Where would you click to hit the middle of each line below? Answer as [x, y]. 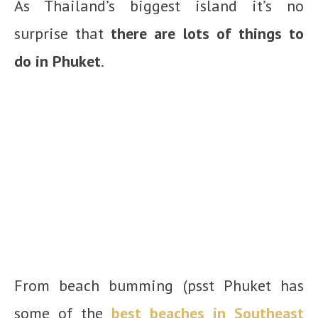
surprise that [63, 33]
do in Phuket [57, 61]
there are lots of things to [208, 33]
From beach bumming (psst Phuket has [159, 285]
